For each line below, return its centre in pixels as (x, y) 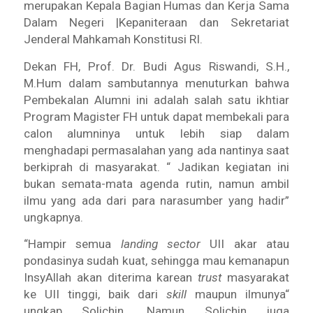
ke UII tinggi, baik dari (95, 294)
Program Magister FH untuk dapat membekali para (156, 116)
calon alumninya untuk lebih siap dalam (156, 133)
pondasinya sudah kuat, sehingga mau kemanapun (156, 261)
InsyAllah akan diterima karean (111, 278)
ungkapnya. (53, 217)
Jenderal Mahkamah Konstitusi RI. (113, 39)
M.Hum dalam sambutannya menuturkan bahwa (156, 83)
